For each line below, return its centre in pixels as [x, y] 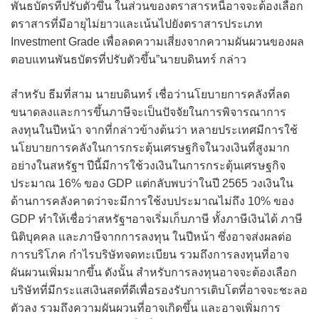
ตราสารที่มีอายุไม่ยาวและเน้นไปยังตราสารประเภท [137, 24]
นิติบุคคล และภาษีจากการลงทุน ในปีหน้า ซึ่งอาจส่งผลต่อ [151, 237]
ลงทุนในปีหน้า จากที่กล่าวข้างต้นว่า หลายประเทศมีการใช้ [154, 130]
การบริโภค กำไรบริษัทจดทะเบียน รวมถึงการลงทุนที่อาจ [150, 255]
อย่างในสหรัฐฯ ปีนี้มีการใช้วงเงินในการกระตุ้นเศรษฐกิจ [148, 166]
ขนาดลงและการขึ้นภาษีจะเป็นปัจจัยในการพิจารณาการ [148, 113]
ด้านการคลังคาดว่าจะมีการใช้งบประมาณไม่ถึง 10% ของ [152, 202]
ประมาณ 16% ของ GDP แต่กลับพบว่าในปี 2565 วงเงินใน [152, 184]
